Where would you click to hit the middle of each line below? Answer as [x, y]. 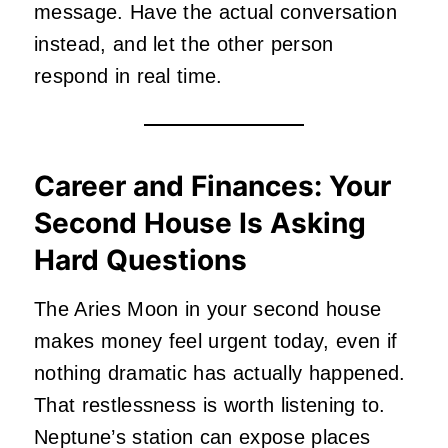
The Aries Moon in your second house [208, 308]
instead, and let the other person [184, 43]
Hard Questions [140, 259]
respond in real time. [128, 75]
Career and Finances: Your [212, 185]
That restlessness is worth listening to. [210, 404]
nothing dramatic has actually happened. [220, 372]
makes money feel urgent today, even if [216, 340]
